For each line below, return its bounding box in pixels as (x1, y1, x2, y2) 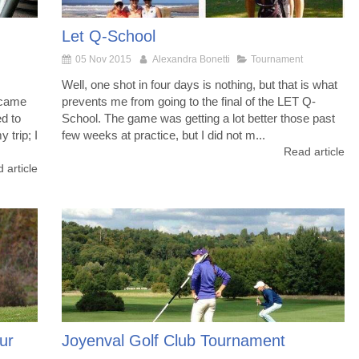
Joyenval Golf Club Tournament (62, 331, 285, 349)
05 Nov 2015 (75, 54, 131, 66)
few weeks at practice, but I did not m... (62, 128, 265, 143)
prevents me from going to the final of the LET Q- (62, 95, 316, 109)
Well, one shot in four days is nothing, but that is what (62, 78, 337, 92)
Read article (284, 145, 345, 159)
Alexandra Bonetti (152, 54, 230, 66)
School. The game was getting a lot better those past (62, 111, 335, 126)
